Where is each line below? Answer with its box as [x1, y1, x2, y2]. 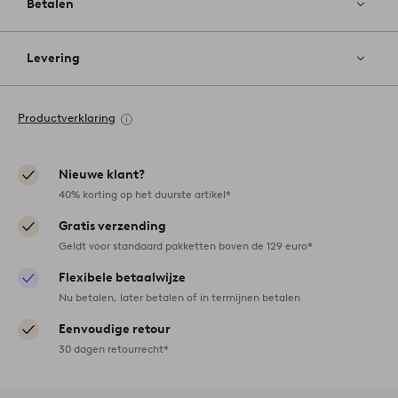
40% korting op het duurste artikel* [59, 187, 231, 202]
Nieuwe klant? [59, 167, 145, 183]
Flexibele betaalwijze [59, 270, 186, 286]
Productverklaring [18, 111, 115, 125]
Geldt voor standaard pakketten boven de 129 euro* [59, 239, 313, 253]
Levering [27, 51, 80, 67]
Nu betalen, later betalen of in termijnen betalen [59, 291, 300, 305]
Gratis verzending [59, 219, 166, 235]
